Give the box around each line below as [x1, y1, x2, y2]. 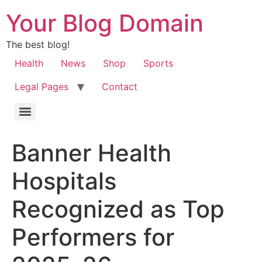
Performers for [12, 223, 174, 251]
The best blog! [6, 39, 70, 50]
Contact [102, 81, 137, 92]
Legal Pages [15, 81, 68, 92]
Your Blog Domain [6, 9, 204, 37]
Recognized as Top [12, 195, 225, 223]
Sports [143, 57, 173, 69]
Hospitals [12, 167, 116, 195]
